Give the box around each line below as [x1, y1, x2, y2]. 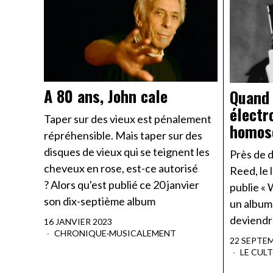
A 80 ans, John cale [44, 84, 168, 108]
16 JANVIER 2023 [44, 216, 112, 227]
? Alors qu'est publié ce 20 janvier [44, 178, 199, 192]
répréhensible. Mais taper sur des [44, 129, 202, 143]
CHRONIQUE [54, 228, 107, 239]
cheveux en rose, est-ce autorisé [44, 161, 198, 175]
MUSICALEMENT [109, 228, 176, 239]
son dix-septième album [44, 194, 155, 208]
